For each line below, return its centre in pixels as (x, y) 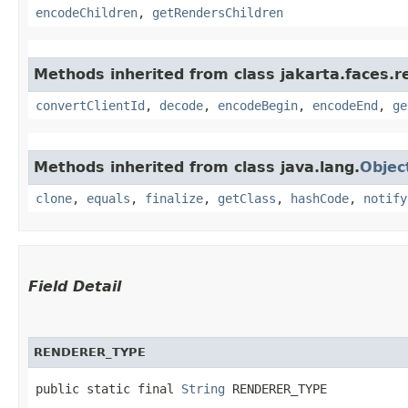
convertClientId (90, 105)
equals (108, 198)
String (203, 388)
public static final (108, 388)
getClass (247, 198)
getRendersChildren (218, 12)
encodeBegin (258, 105)
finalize (174, 198)
